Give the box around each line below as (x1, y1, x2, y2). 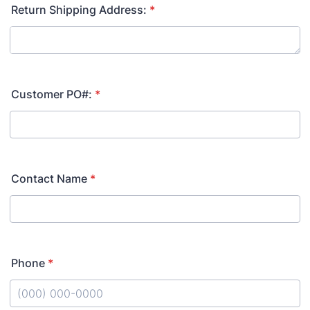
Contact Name (11, 172, 87, 185)
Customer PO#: (11, 87, 92, 101)
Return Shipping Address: (11, 3, 147, 17)
